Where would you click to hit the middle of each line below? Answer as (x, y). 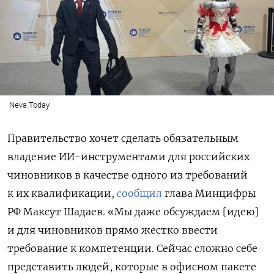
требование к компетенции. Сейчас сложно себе (132, 248)
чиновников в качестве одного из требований (128, 175)
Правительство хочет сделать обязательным (123, 138)
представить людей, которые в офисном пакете (132, 266)
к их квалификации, (62, 193)
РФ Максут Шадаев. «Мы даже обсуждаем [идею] (133, 211)
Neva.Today (29, 105)
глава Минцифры (209, 193)
